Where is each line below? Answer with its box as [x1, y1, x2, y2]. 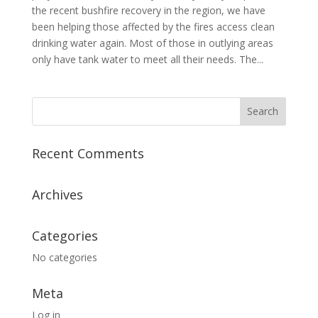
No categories [31, 250, 97, 264]
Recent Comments [31, 144, 144, 162]
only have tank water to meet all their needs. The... [31, 52, 263, 66]
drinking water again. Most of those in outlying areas [31, 35, 273, 50]
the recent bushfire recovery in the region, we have [31, 3, 265, 17]
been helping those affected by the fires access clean [31, 19, 275, 33]
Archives [31, 185, 83, 203]
